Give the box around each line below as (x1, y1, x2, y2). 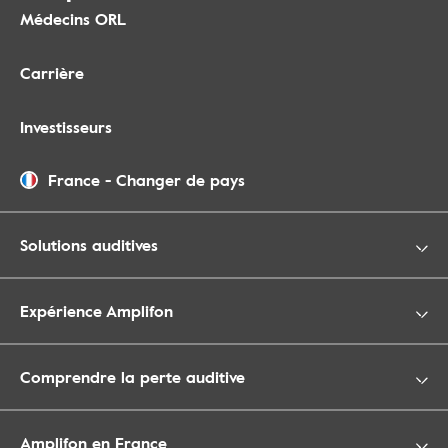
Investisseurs (20, 115, 112, 139)
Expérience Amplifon (20, 299, 173, 323)
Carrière (20, 61, 84, 85)
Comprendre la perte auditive (20, 365, 245, 389)
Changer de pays (116, 168, 245, 192)
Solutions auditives (20, 233, 158, 257)
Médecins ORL (20, 7, 126, 31)
